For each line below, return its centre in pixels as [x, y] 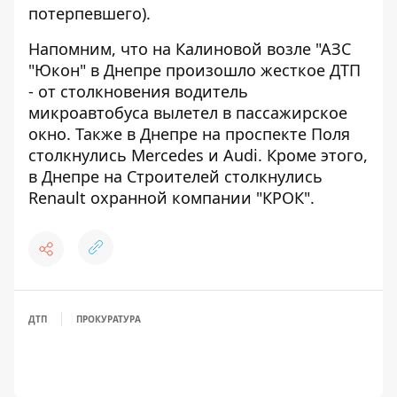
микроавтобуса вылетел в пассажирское [188, 113]
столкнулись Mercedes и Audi [143, 155]
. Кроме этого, [313, 155]
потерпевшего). [92, 13]
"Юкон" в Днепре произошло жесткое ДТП [195, 70]
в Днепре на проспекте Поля [238, 134]
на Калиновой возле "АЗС [252, 49]
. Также [97, 134]
